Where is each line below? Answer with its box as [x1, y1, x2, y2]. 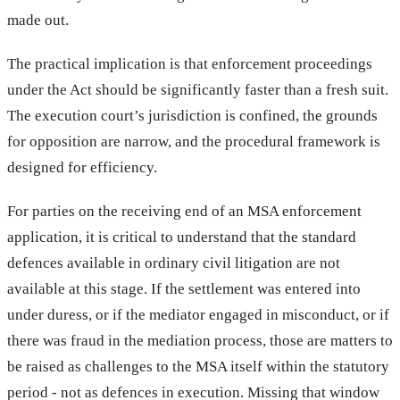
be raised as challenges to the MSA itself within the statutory [7, 357, 389, 375]
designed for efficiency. [7, 158, 157, 176]
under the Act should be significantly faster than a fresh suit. [7, 80, 388, 98]
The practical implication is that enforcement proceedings [7, 54, 372, 72]
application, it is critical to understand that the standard [7, 228, 356, 246]
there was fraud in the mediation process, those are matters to [7, 331, 393, 349]
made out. [7, 11, 69, 29]
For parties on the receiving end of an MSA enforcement [7, 202, 362, 220]
